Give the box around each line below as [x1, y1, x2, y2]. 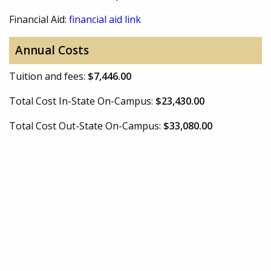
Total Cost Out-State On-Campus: [9, 119, 163, 132]
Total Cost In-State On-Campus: [9, 94, 155, 108]
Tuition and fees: [9, 69, 88, 83]
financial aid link [69, 12, 141, 26]
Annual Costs [15, 42, 89, 59]
